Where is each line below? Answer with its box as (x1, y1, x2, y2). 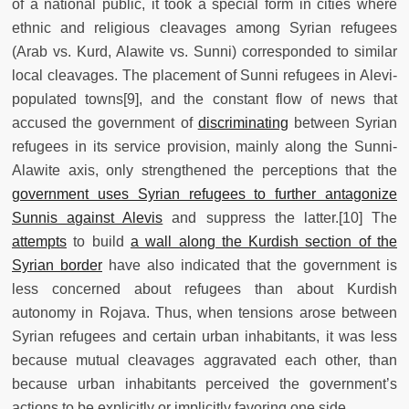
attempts (12, 233, 67, 249)
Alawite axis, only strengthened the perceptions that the (12, 162, 397, 178)
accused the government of (12, 114, 198, 131)
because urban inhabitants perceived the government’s (12, 375, 397, 392)
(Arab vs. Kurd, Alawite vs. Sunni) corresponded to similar (12, 43, 397, 59)
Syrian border (12, 257, 102, 273)
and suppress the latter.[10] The (163, 209, 398, 225)
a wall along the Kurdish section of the (130, 233, 398, 249)
